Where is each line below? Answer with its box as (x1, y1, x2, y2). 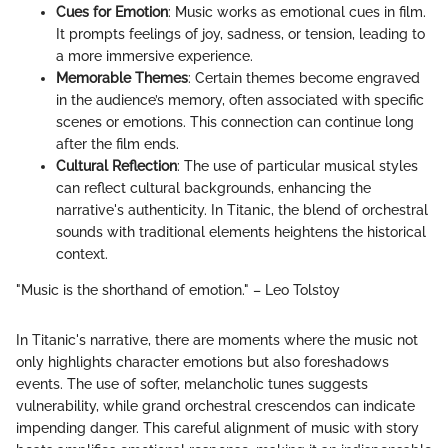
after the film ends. (56, 136, 179, 153)
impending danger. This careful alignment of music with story (16, 420, 419, 437)
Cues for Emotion (56, 4, 168, 21)
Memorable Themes (56, 70, 188, 87)
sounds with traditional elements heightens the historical (56, 224, 426, 241)
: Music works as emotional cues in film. (168, 4, 426, 21)
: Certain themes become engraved (188, 70, 420, 87)
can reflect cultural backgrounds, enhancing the (56, 180, 371, 197)
